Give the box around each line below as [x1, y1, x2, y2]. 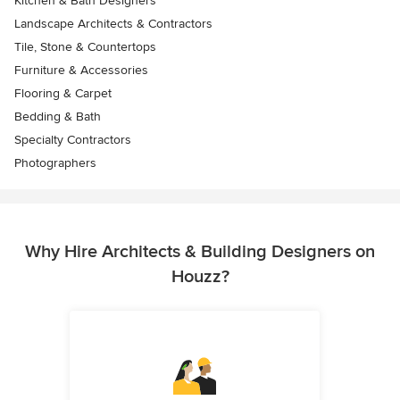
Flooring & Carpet [14, 86, 112, 102]
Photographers [14, 155, 96, 171]
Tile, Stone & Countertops [14, 39, 156, 55]
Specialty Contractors [14, 132, 131, 148]
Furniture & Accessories [14, 62, 148, 79]
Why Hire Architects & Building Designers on [25, 241, 375, 263]
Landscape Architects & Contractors [14, 16, 212, 32]
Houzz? [171, 266, 229, 288]
